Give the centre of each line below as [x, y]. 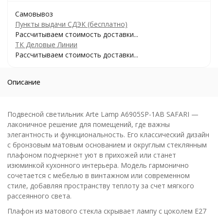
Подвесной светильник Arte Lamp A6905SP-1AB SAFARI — [103, 114]
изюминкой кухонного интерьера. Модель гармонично [98, 165]
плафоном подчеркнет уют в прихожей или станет [92, 155]
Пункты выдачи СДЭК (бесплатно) [71, 24]
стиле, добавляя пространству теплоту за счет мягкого [101, 186]
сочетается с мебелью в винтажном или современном [99, 175]
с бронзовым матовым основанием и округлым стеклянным [107, 145]
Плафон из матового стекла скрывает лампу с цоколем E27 [107, 211]
